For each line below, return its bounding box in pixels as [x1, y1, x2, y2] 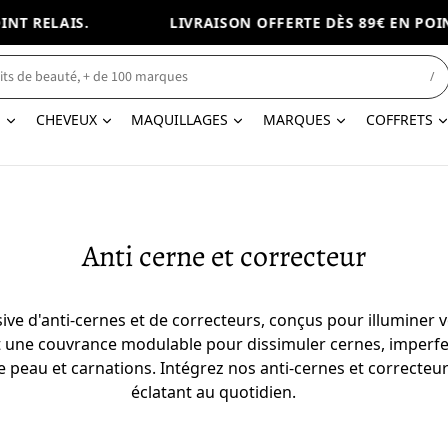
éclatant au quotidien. [131, 381, 297, 403]
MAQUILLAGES [131, 110, 229, 129]
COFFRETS [365, 110, 433, 129]
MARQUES [263, 110, 332, 129]
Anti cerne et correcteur [81, 236, 366, 276]
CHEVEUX [35, 110, 97, 129]
